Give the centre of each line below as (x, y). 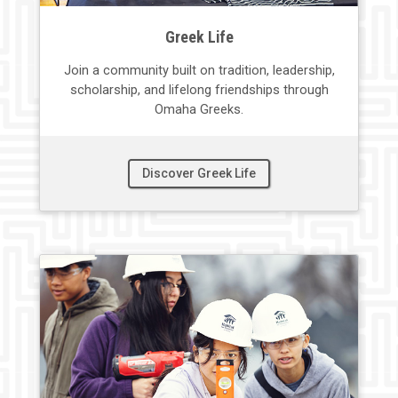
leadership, (303, 70)
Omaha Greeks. (199, 109)
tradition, (245, 70)
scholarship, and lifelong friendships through (199, 89)
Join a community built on (141, 70)
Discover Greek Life (199, 173)
